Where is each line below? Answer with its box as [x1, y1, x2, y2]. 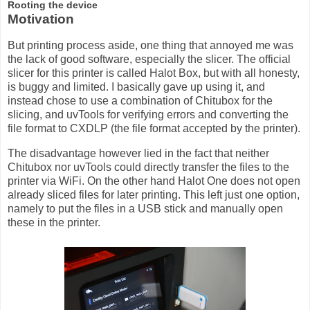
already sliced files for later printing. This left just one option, [8, 188, 300, 201]
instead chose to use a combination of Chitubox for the [8, 94, 273, 107]
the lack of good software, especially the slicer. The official [8, 53, 291, 65]
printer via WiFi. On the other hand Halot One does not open [8, 174, 300, 187]
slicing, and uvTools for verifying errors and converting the [8, 108, 289, 120]
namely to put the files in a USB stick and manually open [8, 202, 283, 215]
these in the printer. [8, 216, 100, 228]
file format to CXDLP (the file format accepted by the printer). [8, 122, 300, 134]
